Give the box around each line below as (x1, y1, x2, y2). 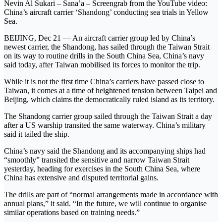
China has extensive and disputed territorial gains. (4, 173, 159, 182)
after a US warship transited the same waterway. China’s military (4, 120, 206, 129)
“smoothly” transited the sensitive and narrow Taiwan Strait (4, 155, 189, 164)
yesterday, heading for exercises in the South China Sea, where (4, 164, 200, 173)
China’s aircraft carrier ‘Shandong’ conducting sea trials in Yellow (4, 7, 209, 16)
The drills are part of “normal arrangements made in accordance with (4, 190, 218, 199)
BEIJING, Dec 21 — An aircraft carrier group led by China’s (4, 33, 195, 42)
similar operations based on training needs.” (4, 208, 140, 217)
